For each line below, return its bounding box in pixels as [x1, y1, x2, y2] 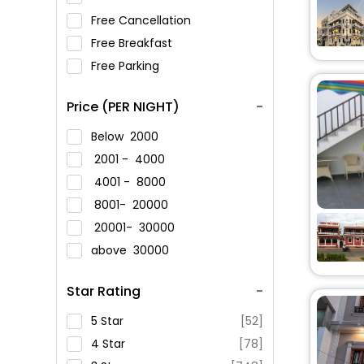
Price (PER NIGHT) [67, 97, 180, 116]
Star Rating [67, 282, 141, 301]
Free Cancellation [91, 12, 194, 28]
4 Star [91, 336, 125, 352]
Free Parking [91, 58, 162, 74]
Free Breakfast [91, 35, 175, 51]
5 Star [91, 313, 123, 329]
